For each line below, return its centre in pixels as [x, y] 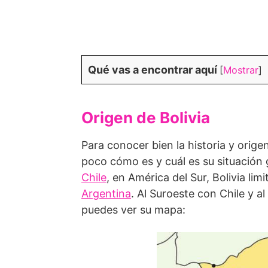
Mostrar [241, 70]
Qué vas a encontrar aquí [153, 70]
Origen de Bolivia [146, 118]
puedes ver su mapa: [133, 210]
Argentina [106, 194]
